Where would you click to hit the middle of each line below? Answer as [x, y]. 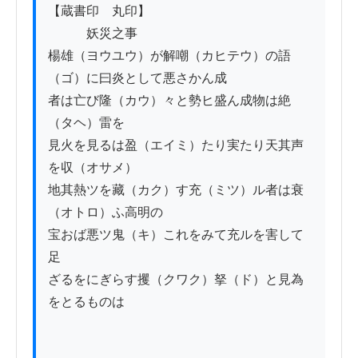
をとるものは [86, 301]
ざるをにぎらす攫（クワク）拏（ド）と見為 [176, 279]
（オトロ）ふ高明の [105, 212]
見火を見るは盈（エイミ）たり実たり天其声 [176, 145]
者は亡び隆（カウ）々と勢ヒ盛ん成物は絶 [169, 100]
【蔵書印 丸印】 [99, 10]
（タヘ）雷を [86, 122]
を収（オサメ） [93, 167]
